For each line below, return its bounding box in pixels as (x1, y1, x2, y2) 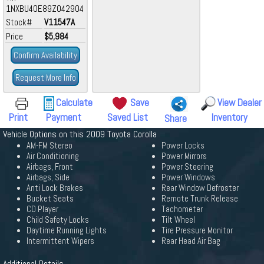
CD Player (27, 204, 58, 214)
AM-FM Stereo (27, 140, 72, 151)
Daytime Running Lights (27, 225, 107, 236)
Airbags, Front (27, 161, 73, 172)
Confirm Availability (14, 49, 77, 61)
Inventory (211, 111, 247, 124)
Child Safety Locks (27, 214, 89, 225)
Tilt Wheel (161, 214, 195, 225)
